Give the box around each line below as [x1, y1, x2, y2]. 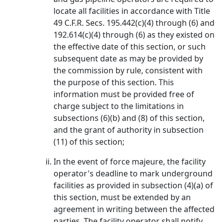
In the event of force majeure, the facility [54, 156, 206, 167]
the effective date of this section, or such [54, 41, 206, 52]
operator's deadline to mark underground [54, 168, 213, 179]
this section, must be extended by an [54, 192, 191, 203]
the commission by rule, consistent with [54, 65, 203, 76]
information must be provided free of [54, 89, 194, 100]
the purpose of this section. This [54, 77, 174, 88]
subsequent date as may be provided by [54, 53, 203, 64]
